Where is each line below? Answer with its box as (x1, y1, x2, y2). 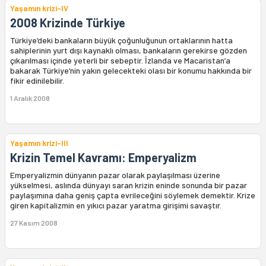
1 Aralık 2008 (10, 94, 50, 102)
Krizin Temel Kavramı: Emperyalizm (10, 150, 197, 164)
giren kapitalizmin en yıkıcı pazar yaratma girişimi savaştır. (10, 200, 221, 210)
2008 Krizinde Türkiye (10, 15, 125, 30)
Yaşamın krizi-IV (10, 4, 68, 13)
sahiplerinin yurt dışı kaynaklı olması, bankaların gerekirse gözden (10, 45, 247, 55)
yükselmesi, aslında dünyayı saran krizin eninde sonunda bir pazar (10, 180, 247, 190)
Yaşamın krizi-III (10, 138, 68, 148)
